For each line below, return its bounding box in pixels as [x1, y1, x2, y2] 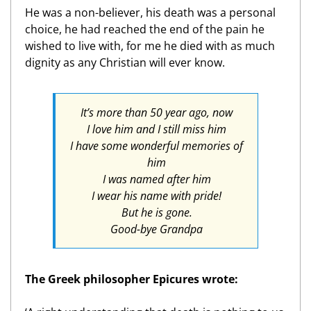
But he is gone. [121, 205, 192, 220]
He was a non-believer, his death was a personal [25, 5, 276, 20]
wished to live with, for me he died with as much [25, 38, 275, 53]
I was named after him [102, 171, 211, 187]
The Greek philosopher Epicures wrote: [25, 271, 238, 287]
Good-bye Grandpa [110, 221, 203, 237]
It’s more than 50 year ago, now [81, 105, 233, 120]
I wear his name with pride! [92, 188, 221, 203]
